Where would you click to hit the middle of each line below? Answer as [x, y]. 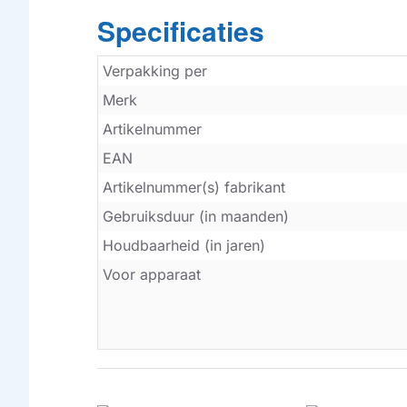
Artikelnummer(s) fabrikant [194, 188]
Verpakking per [155, 71]
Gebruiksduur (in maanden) [196, 217]
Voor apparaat [152, 275]
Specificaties [181, 31]
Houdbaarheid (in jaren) [184, 246]
